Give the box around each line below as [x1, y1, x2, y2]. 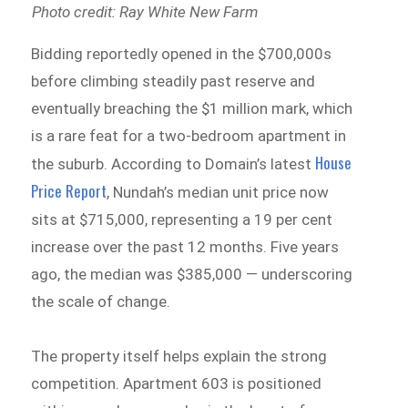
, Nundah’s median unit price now [107, 183, 330, 202]
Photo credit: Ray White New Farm [31, 3, 258, 22]
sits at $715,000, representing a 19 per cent [31, 210, 333, 229]
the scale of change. [31, 292, 171, 311]
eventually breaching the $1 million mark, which [31, 99, 353, 118]
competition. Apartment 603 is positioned [31, 374, 322, 393]
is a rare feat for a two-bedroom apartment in [31, 127, 347, 146]
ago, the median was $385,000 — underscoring [31, 265, 353, 284]
